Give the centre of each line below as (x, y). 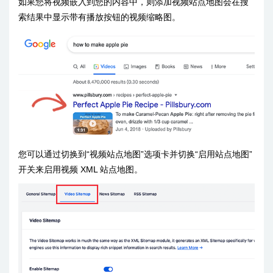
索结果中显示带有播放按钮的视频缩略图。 (99, 17)
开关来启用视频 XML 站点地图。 (80, 169)
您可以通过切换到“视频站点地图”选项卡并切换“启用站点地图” (135, 154)
